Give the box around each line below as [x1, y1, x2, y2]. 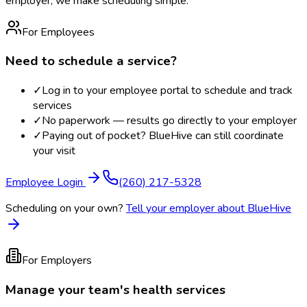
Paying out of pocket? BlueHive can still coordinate [42, 128, 284, 144]
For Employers [22, 253, 92, 269]
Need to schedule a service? [5, 52, 177, 71]
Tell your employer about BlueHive [126, 201, 291, 217]
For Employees [22, 24, 95, 40]
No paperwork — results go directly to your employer [42, 113, 297, 129]
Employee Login [5, 175, 86, 191]
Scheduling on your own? [5, 201, 123, 217]
